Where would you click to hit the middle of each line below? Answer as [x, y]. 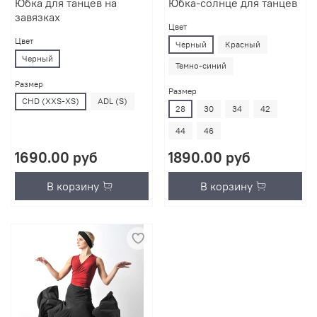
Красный [242, 44]
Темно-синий [201, 66]
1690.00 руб [56, 158]
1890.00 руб [209, 158]
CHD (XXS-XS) [50, 101]
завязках [37, 17]
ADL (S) [112, 101]
